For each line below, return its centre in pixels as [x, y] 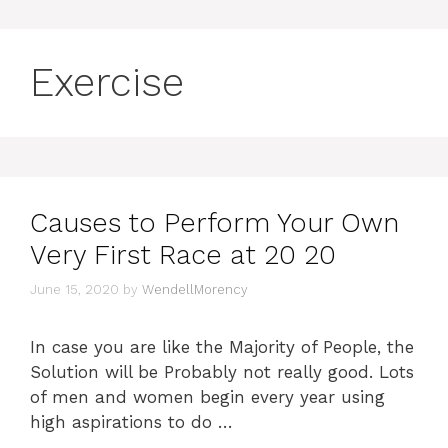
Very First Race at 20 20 [183, 255]
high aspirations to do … [131, 421]
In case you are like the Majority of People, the [222, 346]
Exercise [107, 82]
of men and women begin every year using [207, 396]
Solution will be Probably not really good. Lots [222, 371]
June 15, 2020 [74, 289]
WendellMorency [195, 289]
